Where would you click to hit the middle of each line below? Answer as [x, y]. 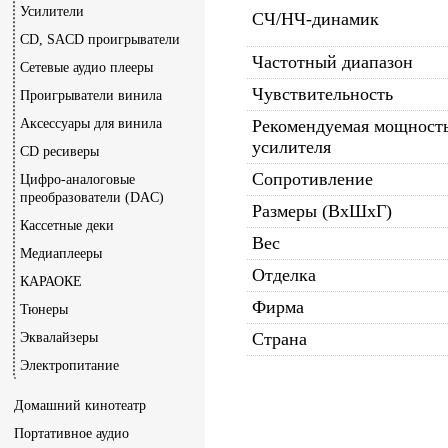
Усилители [52, 11]
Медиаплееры [61, 253]
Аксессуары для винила [91, 123]
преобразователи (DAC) [92, 197]
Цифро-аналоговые [77, 179]
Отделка [284, 275]
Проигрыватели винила [91, 95]
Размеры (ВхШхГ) [322, 211]
